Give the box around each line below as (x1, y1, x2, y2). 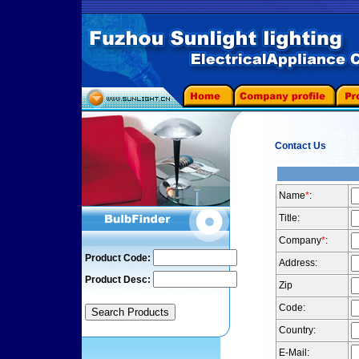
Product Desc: (85, 274, 151, 285)
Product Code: (85, 252, 151, 264)
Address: (279, 257, 317, 268)
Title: (279, 212, 300, 224)
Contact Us (275, 140, 326, 151)
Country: (279, 325, 316, 336)
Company (279, 235, 321, 246)
